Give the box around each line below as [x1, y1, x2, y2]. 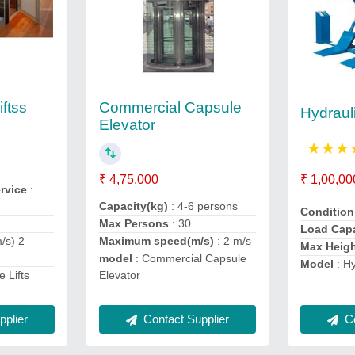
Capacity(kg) [98, 200, 171, 212]
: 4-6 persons [170, 200, 238, 212]
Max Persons [98, 217, 172, 230]
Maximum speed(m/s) [98, 235, 217, 247]
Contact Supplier [139, 312, 229, 326]
